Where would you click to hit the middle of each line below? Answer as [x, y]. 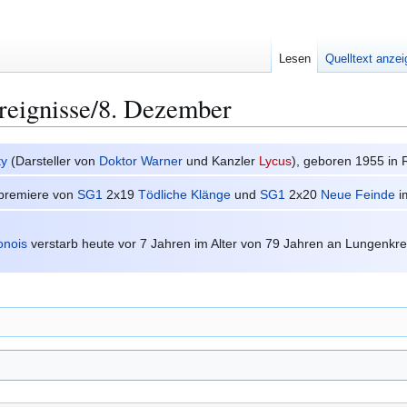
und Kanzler [221, 160]
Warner [162, 160]
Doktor [119, 160]
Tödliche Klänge [185, 194]
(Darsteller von [54, 160]
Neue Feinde [358, 194]
